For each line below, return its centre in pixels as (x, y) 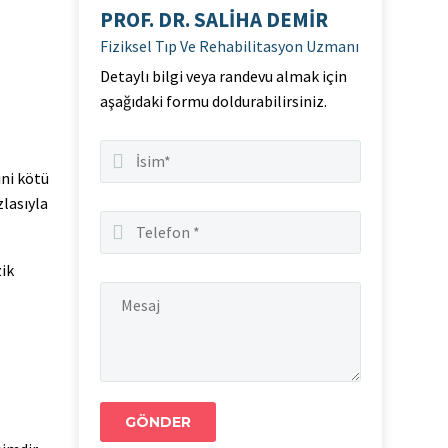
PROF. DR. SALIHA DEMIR (214, 19)
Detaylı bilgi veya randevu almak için (223, 76)
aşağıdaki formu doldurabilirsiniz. (213, 101)
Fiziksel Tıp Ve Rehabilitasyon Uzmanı (229, 46)
